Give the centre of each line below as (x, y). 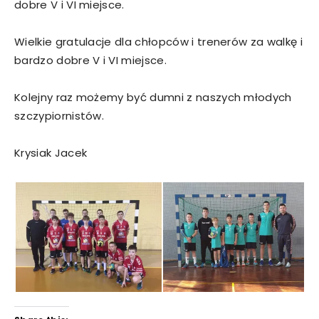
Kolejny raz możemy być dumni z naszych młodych (153, 97)
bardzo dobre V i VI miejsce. (90, 60)
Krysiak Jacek (51, 153)
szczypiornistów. (59, 116)
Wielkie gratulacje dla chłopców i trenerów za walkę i (158, 42)
